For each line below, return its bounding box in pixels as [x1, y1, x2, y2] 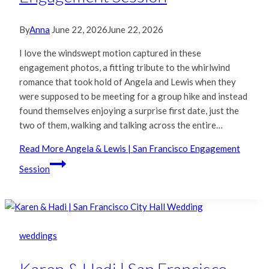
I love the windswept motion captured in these [19, 47, 201, 59]
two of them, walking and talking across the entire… [19, 119, 223, 131]
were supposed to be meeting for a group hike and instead [19, 91, 247, 102]
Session [19, 163, 50, 175]
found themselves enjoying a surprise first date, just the [19, 105, 239, 116]
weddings [19, 230, 57, 241]
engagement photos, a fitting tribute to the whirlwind [19, 62, 230, 73]
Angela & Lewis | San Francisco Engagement [64, 143, 240, 154]
